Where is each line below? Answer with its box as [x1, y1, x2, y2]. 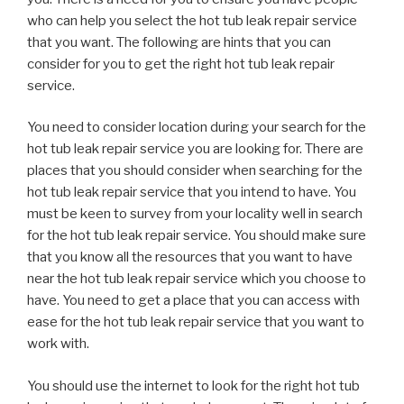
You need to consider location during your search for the [27, 119, 366, 136]
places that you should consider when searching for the [27, 162, 363, 179]
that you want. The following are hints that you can [27, 33, 331, 50]
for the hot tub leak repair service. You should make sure [27, 227, 366, 244]
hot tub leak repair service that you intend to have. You [27, 184, 356, 201]
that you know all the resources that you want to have [27, 249, 353, 266]
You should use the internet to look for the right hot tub [27, 377, 360, 394]
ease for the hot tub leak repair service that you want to [27, 314, 364, 331]
